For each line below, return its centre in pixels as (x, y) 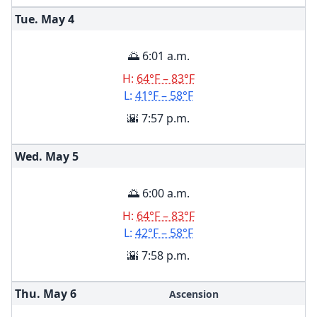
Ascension (194, 294)
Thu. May (41, 294)
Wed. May (42, 156)
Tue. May (40, 19)
